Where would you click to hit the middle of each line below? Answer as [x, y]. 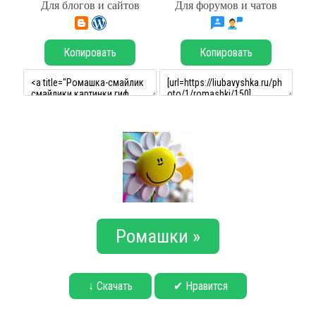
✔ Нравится [201, 286]
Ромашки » [158, 236]
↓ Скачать [110, 286]
